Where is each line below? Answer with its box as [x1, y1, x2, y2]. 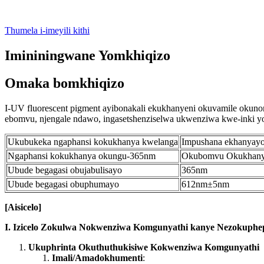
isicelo [15, 202, 38, 213]
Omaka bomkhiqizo [5, 75, 124, 91]
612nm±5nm [181, 179, 229, 190]
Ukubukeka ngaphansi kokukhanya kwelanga [8, 137, 178, 147]
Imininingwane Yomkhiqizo [5, 48, 170, 64]
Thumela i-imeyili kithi [5, 25, 90, 36]
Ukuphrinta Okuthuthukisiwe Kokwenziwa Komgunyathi [28, 242, 259, 253]
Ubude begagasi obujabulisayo [8, 165, 122, 176]
